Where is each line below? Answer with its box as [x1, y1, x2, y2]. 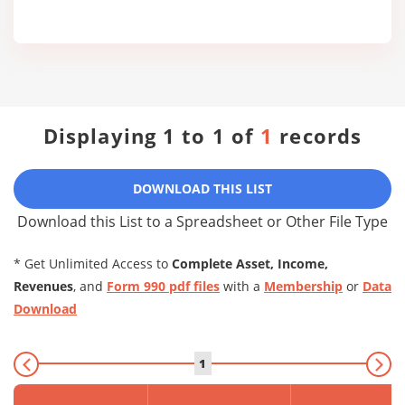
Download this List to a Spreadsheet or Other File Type [17, 212, 388, 231]
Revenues [14, 278, 73, 295]
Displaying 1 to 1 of [42, 122, 261, 149]
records [273, 122, 363, 149]
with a [220, 278, 264, 295]
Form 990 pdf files [107, 278, 220, 295]
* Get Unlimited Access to [14, 255, 172, 272]
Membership [264, 278, 343, 295]
